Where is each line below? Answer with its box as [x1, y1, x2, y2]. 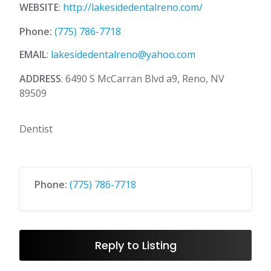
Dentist [19, 122, 53, 135]
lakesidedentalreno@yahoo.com [51, 48, 195, 61]
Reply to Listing [94, 238, 177, 253]
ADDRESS [19, 72, 61, 85]
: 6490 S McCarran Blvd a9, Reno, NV [61, 72, 224, 85]
